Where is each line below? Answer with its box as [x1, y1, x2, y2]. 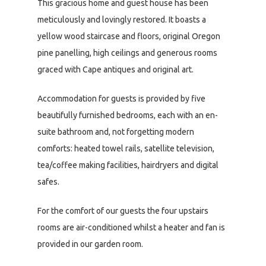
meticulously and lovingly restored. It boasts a [37, 15, 206, 25]
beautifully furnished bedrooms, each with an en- [37, 110, 218, 121]
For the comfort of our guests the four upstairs [37, 206, 208, 216]
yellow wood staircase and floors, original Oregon [37, 31, 220, 42]
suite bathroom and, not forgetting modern [37, 127, 194, 137]
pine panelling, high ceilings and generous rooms [37, 48, 217, 58]
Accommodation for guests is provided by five [37, 94, 205, 104]
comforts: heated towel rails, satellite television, [37, 144, 214, 154]
